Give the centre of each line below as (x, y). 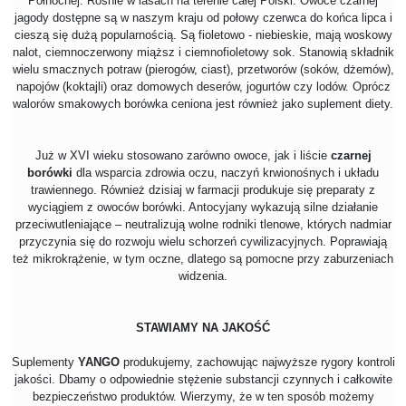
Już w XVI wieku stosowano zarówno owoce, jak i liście (183, 156)
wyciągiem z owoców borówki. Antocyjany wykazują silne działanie (203, 208)
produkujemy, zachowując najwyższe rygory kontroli (259, 362)
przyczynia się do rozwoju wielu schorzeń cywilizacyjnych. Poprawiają (203, 242)
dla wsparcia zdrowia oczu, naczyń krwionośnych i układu (226, 173)
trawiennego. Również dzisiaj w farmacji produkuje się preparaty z (203, 190)
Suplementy (44, 362)
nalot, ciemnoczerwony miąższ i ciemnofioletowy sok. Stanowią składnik (203, 53)
